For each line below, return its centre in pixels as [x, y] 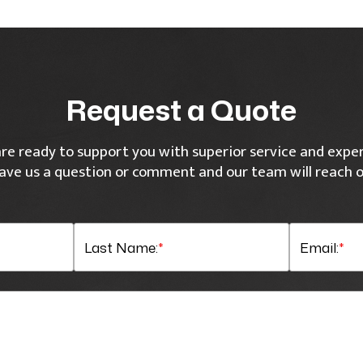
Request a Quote [181, 110]
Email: [319, 247]
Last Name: [121, 247]
